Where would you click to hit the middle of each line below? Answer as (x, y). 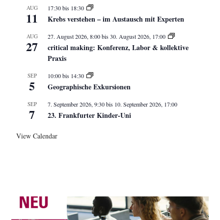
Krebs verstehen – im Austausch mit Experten (116, 19)
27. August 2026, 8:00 (74, 36)
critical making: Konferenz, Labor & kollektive (118, 47)
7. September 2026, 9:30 (76, 104)
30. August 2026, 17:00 (138, 36)
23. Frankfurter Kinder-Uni (90, 115)
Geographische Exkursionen (89, 86)
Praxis (57, 58)
